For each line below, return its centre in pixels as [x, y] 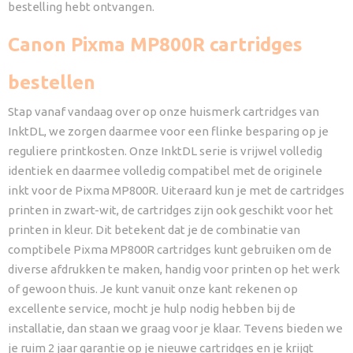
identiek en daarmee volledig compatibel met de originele [165, 171]
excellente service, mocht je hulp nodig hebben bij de [152, 308]
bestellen [52, 82]
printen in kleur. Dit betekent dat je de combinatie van [154, 230]
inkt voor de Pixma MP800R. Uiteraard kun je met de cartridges [176, 190]
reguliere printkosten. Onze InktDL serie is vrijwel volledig [165, 151]
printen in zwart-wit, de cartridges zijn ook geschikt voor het [171, 210]
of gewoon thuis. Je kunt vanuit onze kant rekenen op [153, 289]
